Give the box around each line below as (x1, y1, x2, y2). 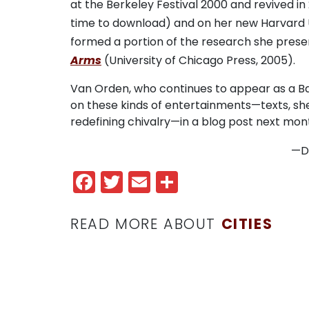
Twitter (123, 166, 202, 198)
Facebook (95, 166, 206, 198)
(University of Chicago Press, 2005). (101, 52, 295, 69)
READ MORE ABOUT (70, 214, 221, 235)
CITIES (221, 214, 273, 235)
